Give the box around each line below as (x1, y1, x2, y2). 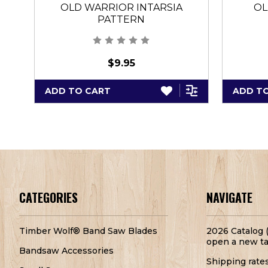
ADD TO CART (45, 85, 111, 96)
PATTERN (98, 13, 145, 25)
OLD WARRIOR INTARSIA (60, 1, 182, 13)
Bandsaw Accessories (19, 245, 114, 257)
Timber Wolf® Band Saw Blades (19, 226, 157, 237)
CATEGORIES (19, 188, 78, 207)
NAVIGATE (206, 188, 252, 207)
